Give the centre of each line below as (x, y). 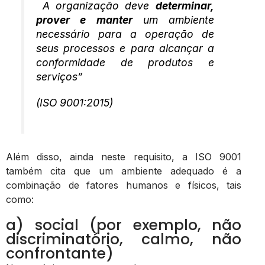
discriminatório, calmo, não (124, 239)
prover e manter (84, 20)
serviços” (59, 77)
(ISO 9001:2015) (75, 103)
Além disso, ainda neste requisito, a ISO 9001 (124, 156)
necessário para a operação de (125, 34)
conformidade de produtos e (125, 63)
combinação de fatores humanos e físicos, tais (124, 185)
